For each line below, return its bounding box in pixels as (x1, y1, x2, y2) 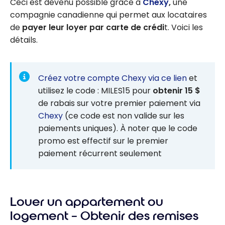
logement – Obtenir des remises (10, 208, 198, 224)
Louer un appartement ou (10, 194, 163, 210)
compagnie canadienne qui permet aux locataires (10, 9, 207, 21)
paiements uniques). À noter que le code (38, 122, 197, 134)
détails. (10, 34, 38, 46)
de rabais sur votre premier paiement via (38, 97, 200, 109)
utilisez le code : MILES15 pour (38, 84, 153, 96)
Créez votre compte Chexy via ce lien (38, 72, 187, 84)
